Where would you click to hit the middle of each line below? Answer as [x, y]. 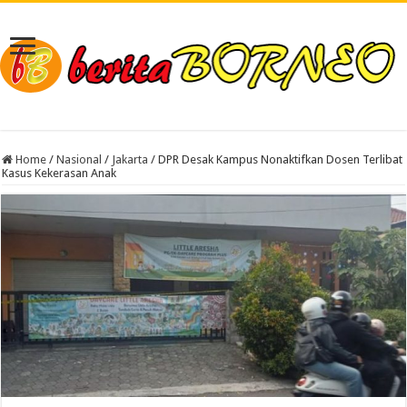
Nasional [79, 159]
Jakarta [130, 159]
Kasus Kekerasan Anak [60, 173]
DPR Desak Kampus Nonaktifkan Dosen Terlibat [281, 159]
